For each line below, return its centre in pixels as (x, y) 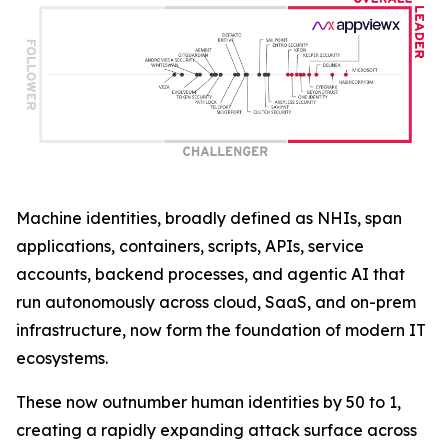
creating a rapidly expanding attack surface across (216, 430)
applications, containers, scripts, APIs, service (190, 246)
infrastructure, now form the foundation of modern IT (221, 330)
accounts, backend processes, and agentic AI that (210, 274)
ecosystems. (62, 358)
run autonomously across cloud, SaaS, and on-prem (216, 302)
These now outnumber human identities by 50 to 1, (208, 402)
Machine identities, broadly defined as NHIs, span (209, 218)
